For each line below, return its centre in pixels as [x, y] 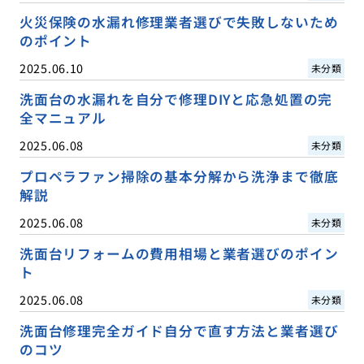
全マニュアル [63, 118]
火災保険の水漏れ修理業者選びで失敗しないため [179, 22]
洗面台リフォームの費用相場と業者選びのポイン [179, 254]
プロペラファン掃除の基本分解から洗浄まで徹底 [179, 177]
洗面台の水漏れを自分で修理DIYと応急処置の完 [176, 100]
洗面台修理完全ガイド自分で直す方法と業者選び [179, 331]
